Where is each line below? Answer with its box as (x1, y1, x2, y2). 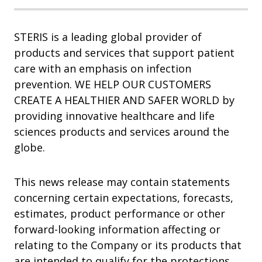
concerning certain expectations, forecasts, (14, 191, 233, 205)
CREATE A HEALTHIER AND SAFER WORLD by (14, 93, 235, 108)
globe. (14, 140, 45, 155)
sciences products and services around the (14, 125, 229, 139)
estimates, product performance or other (14, 206, 225, 221)
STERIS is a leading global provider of (14, 30, 202, 44)
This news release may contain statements (14, 175, 230, 189)
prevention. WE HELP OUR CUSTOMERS (14, 77, 211, 92)
